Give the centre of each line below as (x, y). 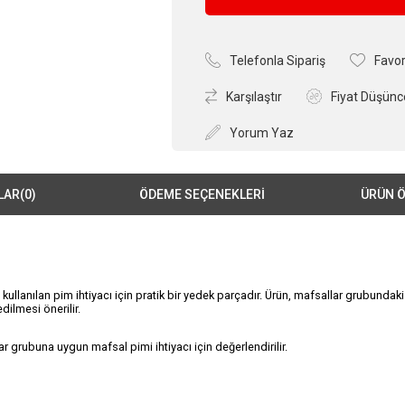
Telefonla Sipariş (278, 60)
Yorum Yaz (262, 132)
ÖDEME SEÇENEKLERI (202, 194)
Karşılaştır (254, 96)
